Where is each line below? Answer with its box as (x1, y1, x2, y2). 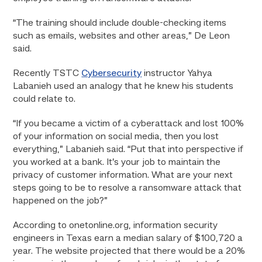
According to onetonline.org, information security (13, 221, 218, 230)
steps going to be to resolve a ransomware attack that (13, 184, 242, 193)
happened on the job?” (13, 196, 108, 206)
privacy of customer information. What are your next (13, 171, 233, 180)
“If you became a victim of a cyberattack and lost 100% (13, 119, 244, 129)
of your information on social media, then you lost (13, 132, 219, 142)
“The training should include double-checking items (13, 19, 227, 28)
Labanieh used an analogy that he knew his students (13, 82, 234, 91)
